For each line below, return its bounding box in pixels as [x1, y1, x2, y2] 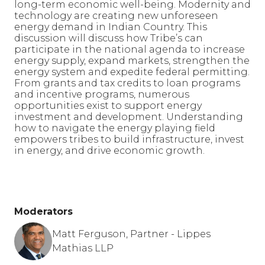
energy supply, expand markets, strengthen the [14, 55, 250, 66]
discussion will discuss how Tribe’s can [14, 33, 203, 44]
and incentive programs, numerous [14, 89, 189, 100]
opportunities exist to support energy [14, 100, 202, 111]
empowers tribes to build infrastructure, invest [14, 134, 244, 145]
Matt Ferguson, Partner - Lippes [52, 228, 211, 240]
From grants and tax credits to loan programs [14, 77, 240, 89]
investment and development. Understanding [14, 111, 243, 122]
